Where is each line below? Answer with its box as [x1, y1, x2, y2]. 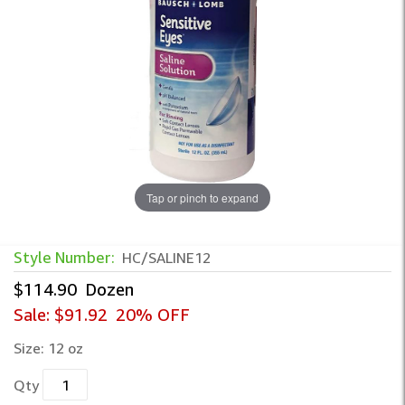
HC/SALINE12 [122, 249, 211, 267]
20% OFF [116, 305, 190, 325]
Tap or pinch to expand [146, 189, 259, 205]
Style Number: [14, 248, 118, 267]
